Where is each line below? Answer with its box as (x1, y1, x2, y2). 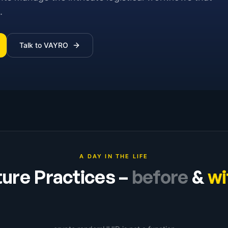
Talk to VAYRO (19, 41, 68, 49)
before (131, 165, 188, 188)
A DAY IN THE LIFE (79, 153, 149, 160)
